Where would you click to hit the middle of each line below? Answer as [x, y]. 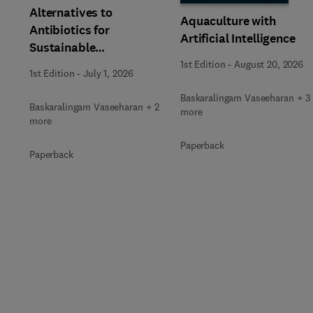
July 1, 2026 [108, 73]
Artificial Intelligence [238, 38]
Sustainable [63, 48]
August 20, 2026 [269, 64]
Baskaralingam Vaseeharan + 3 [246, 98]
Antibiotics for [70, 30]
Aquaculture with [228, 21]
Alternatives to [71, 13]
